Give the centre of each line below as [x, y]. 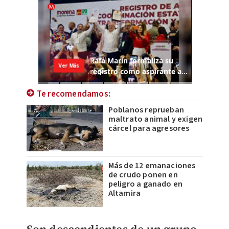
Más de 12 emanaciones [152, 166]
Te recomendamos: [73, 94]
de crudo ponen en [143, 175]
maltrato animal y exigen [155, 119]
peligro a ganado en [145, 184]
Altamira [124, 193]
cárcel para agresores [149, 129]
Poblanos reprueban [146, 110]
